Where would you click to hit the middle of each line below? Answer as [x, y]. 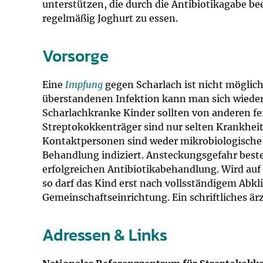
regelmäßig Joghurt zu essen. [110, 18]
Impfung [84, 85]
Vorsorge [75, 56]
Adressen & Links [105, 235]
